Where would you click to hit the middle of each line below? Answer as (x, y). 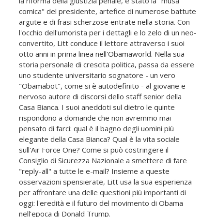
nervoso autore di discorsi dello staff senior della (100, 97)
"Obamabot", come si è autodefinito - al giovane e (102, 86)
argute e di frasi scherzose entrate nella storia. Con (104, 22)
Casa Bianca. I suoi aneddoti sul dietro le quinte (97, 107)
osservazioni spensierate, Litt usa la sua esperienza (105, 182)
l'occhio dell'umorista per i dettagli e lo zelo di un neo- (108, 33)
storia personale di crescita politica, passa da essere (107, 65)
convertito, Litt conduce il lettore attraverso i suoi (102, 43)
